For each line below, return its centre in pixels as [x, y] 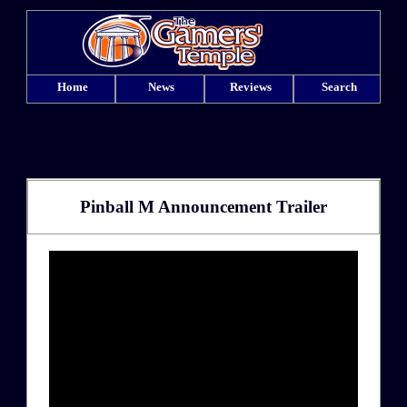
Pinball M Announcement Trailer [203, 206]
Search [339, 87]
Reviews [250, 87]
